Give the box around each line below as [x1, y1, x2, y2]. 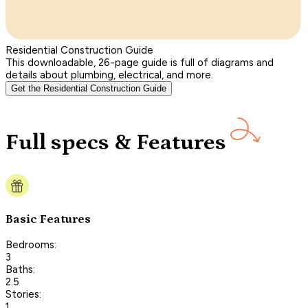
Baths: [5, 263, 35, 276]
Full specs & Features [5, 130, 226, 156]
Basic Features [5, 212, 91, 226]
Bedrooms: [5, 238, 56, 251]
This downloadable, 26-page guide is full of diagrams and [5, 56, 274, 69]
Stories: [5, 287, 41, 300]
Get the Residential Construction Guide [11, 82, 166, 93]
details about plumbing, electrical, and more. [5, 68, 213, 81]
